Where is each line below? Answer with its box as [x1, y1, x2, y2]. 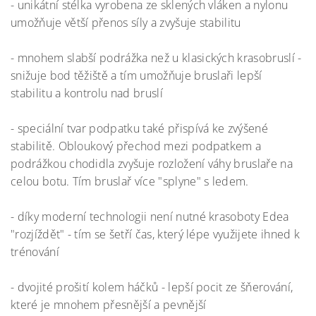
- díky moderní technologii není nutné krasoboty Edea [11, 209, 289, 224]
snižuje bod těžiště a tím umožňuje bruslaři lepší [11, 68, 262, 83]
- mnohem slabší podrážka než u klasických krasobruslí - [11, 50, 302, 66]
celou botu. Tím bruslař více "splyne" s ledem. [11, 174, 249, 189]
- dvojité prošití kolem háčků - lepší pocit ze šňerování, [11, 279, 293, 295]
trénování [11, 244, 59, 260]
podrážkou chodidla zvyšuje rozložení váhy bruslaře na [11, 156, 293, 171]
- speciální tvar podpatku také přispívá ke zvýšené [11, 121, 269, 136]
